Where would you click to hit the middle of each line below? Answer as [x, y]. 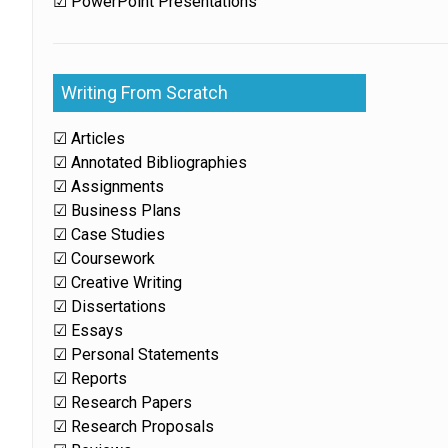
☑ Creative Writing [118, 282]
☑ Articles [89, 138]
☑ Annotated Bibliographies [150, 162]
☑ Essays [88, 330]
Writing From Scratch [145, 92]
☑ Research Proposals [134, 426]
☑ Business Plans [117, 210]
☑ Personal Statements [136, 354]
